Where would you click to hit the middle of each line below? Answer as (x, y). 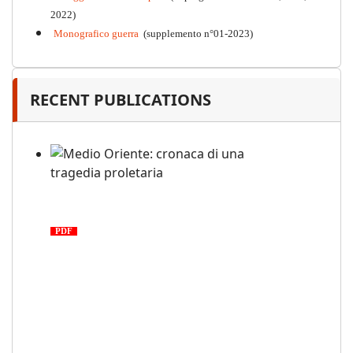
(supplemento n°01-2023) (197, 34)
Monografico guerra (96, 34)
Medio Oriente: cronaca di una (146, 192)
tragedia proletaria (110, 211)
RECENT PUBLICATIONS (121, 100)
